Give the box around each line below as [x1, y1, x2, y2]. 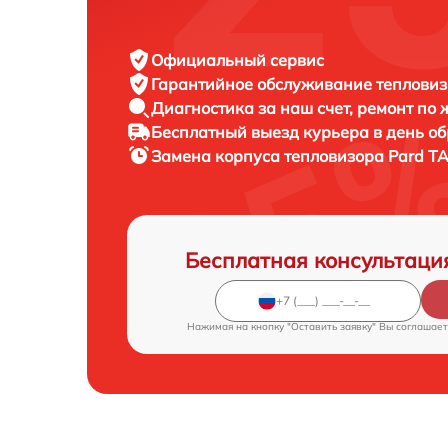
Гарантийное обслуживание [151, 73, 376, 94]
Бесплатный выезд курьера [151, 121, 373, 142]
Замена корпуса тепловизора [151, 145, 388, 166]
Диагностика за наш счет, [151, 97, 357, 118]
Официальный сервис [151, 49, 324, 70]
